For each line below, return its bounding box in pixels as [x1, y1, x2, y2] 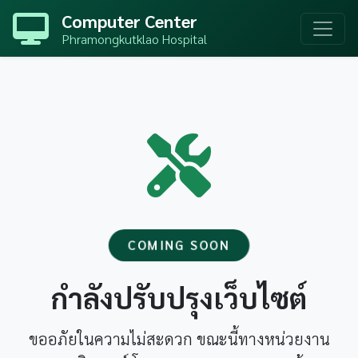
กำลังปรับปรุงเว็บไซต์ [51, 278, 307, 316]
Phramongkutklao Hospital [62, 30, 207, 47]
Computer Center [62, 10, 197, 32]
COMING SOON [127, 236, 231, 253]
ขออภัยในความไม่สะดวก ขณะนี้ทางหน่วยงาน [28, 328, 330, 349]
